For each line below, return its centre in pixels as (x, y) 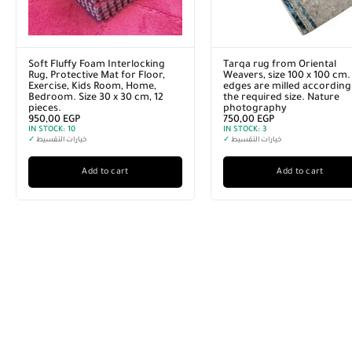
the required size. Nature (281, 98)
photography (255, 109)
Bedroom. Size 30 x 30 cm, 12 (96, 98)
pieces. (45, 109)
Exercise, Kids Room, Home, (92, 87)
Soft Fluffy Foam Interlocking (97, 65)
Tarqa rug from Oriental (280, 65)
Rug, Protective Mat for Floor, (97, 76)
